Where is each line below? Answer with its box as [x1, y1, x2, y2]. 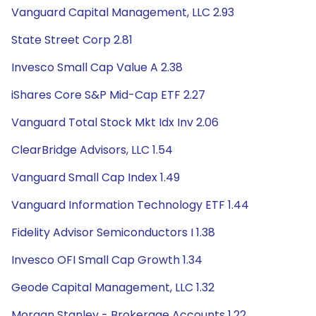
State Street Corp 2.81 [11, 32, 133, 48]
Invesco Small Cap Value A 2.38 [11, 59, 183, 75]
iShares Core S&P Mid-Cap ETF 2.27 [11, 87, 205, 103]
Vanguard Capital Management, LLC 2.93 [11, 4, 234, 20]
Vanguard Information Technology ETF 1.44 [11, 197, 249, 213]
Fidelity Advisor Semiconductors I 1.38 [11, 224, 215, 241]
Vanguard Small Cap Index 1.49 [11, 169, 180, 186]
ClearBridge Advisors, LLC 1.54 [11, 142, 173, 158]
